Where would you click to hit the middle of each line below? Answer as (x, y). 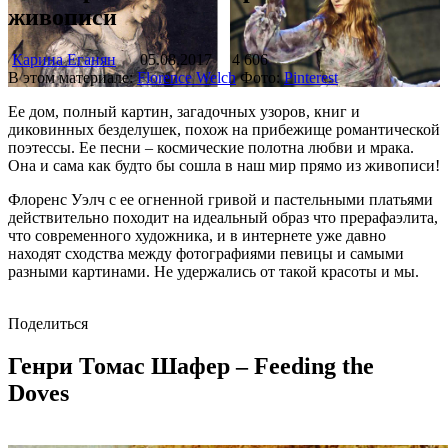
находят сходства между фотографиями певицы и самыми (206, 253)
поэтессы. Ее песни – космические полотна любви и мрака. (211, 147)
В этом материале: (72, 77)
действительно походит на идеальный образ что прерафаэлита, (223, 217)
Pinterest (311, 77)
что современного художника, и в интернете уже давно (197, 235)
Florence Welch (186, 77)
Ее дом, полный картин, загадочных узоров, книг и (184, 111)
